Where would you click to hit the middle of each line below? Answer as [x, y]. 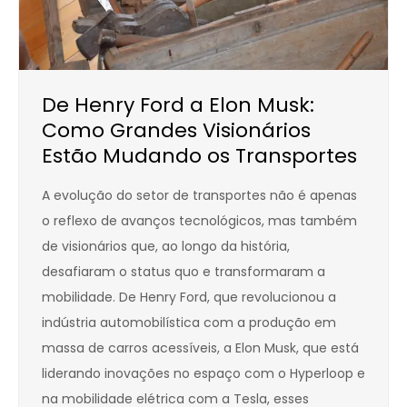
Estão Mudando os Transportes [199, 156]
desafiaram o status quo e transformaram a [184, 272]
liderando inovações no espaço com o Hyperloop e [203, 374]
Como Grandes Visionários [176, 131]
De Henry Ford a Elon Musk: [178, 105]
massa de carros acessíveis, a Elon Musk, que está [200, 348]
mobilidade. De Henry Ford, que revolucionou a [189, 298]
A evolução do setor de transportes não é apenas [199, 196]
